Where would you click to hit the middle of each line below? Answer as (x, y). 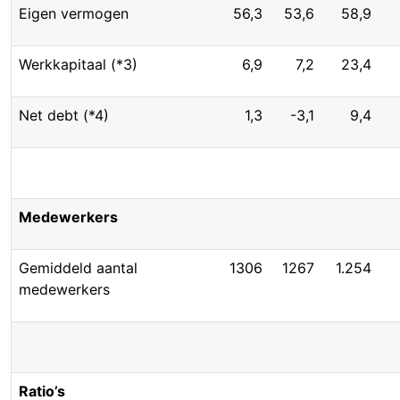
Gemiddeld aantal (78, 268)
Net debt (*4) (64, 115)
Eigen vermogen (74, 13)
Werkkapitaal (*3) (78, 64)
